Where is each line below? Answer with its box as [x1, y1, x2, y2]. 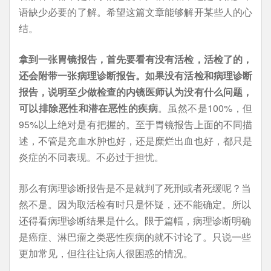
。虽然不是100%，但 [158, 101, 252, 115]
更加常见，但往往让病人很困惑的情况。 [19, 246, 193, 260]
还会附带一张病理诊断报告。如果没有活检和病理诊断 [19, 68, 252, 82]
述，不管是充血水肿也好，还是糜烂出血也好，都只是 [19, 134, 252, 148]
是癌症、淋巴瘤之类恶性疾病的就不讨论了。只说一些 [19, 230, 251, 244]
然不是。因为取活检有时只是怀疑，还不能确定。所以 [19, 197, 251, 211]
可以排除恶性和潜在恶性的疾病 [19, 101, 158, 115]
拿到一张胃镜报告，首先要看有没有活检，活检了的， [19, 52, 252, 66]
